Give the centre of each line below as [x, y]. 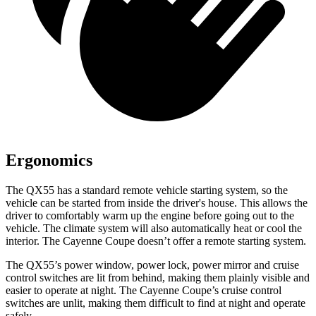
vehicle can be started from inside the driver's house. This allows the [157, 202]
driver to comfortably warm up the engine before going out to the [150, 215]
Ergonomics [49, 160]
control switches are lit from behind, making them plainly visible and [158, 277]
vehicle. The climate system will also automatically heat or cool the [154, 228]
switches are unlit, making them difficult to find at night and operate [156, 303]
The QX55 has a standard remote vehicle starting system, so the [147, 190]
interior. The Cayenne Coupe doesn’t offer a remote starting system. [156, 241]
